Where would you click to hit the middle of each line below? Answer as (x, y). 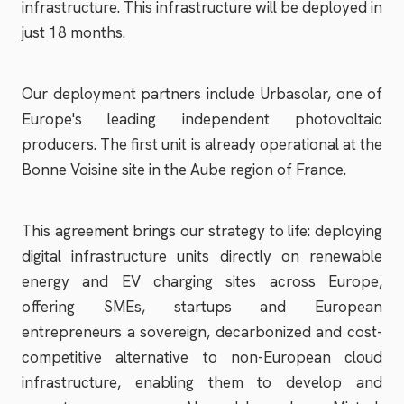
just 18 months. (73, 32)
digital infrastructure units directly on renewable (202, 256)
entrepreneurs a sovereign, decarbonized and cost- (202, 332)
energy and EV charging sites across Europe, (202, 281)
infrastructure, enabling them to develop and (202, 382)
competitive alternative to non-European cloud (202, 357)
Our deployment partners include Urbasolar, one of (202, 94)
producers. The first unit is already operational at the (202, 144)
